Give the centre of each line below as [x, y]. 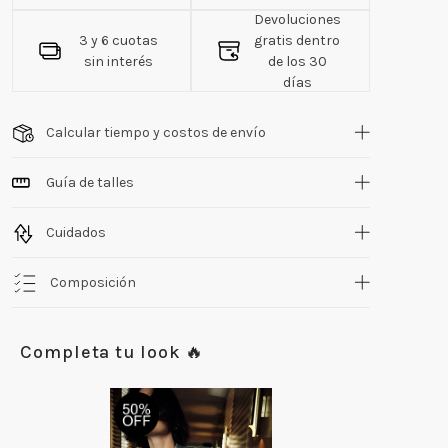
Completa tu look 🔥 [112, 352]
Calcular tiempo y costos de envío [156, 132]
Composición [93, 282]
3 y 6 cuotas [119, 41]
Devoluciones [297, 20]
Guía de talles [90, 182]
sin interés [119, 62]
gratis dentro [297, 41]
